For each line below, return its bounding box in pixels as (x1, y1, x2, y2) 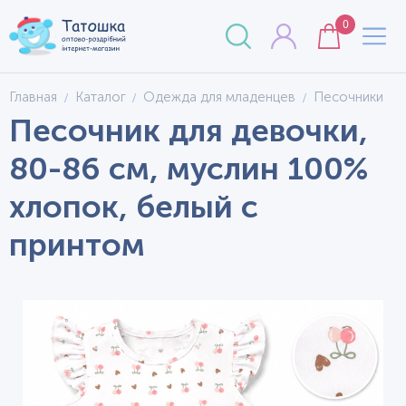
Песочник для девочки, (9, 111, 368, 150)
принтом (9, 226, 145, 264)
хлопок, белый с (9, 188, 258, 226)
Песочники (313, 89, 383, 105)
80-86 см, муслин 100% (9, 150, 369, 188)
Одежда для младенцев (143, 89, 295, 105)
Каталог (74, 89, 126, 105)
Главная (9, 89, 57, 105)
